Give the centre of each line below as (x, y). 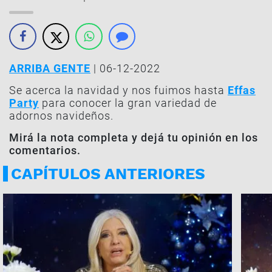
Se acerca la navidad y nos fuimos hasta (118, 90)
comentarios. (45, 150)
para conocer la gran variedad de (128, 103)
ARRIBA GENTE (50, 68)
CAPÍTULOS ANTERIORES (108, 174)
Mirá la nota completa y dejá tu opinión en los (134, 138)
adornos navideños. (61, 116)
